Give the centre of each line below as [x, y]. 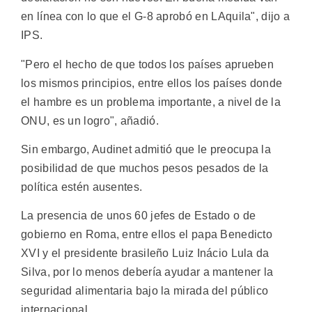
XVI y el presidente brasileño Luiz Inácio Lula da [145, 253]
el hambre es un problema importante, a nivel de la [151, 102]
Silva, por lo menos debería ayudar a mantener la [147, 272]
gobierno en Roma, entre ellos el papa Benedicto [147, 235]
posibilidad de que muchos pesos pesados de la [145, 169]
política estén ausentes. [82, 187]
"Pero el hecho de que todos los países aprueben [148, 64]
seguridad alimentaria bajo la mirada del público [145, 291]
